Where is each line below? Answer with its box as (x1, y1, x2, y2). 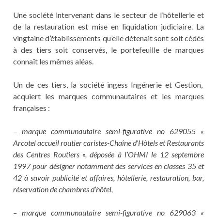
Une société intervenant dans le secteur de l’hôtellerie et (13, 10, 204, 20)
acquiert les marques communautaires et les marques (13, 92, 204, 101)
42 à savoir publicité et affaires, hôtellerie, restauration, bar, (13, 173, 204, 183)
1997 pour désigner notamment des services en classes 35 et (13, 161, 204, 171)
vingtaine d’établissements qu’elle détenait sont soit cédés (13, 33, 204, 43)
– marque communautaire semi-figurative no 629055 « (13, 126, 204, 136)
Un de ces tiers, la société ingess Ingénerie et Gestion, (13, 80, 204, 90)
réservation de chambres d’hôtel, (13, 185, 113, 194)
